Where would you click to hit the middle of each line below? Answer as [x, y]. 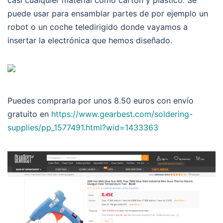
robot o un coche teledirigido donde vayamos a [98, 27]
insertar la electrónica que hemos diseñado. [90, 40]
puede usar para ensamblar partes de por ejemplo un [108, 13]
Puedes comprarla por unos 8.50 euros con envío [101, 100]
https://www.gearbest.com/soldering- [122, 114]
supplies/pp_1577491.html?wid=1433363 [83, 127]
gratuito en [29, 114]
